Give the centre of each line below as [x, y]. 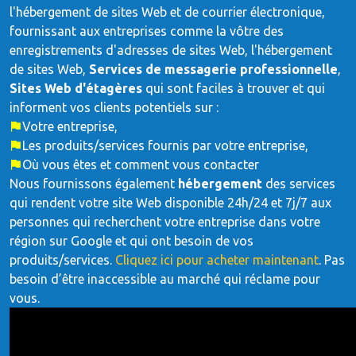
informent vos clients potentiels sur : [114, 107]
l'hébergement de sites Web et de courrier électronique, [167, 12]
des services [299, 184]
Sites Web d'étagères [76, 88]
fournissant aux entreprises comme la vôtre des [147, 31]
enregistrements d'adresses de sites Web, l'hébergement [171, 50]
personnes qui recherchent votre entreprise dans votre [165, 222]
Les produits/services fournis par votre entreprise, [165, 145]
